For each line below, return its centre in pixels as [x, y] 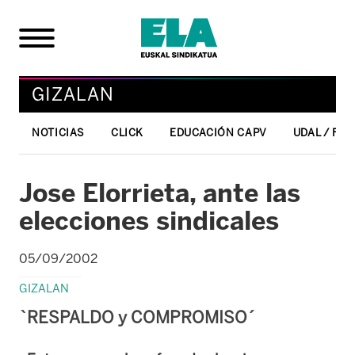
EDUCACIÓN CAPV [218, 132]
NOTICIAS [59, 132]
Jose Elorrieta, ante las [160, 193]
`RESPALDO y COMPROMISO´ [137, 317]
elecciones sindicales [149, 221]
